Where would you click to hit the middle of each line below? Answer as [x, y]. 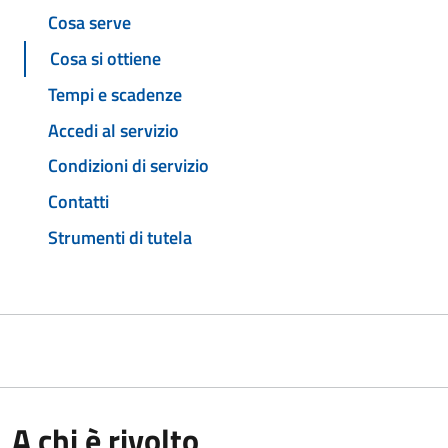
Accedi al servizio [113, 130]
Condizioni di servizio [128, 166]
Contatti [78, 202]
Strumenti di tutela [120, 237]
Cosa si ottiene [105, 59]
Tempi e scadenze [115, 94]
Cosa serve [89, 23]
